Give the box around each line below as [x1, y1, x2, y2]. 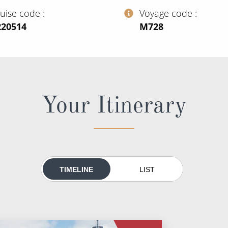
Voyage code [139, 7, 195, 19]
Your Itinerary [41, 90, 187, 119]
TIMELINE [60, 165, 94, 174]
